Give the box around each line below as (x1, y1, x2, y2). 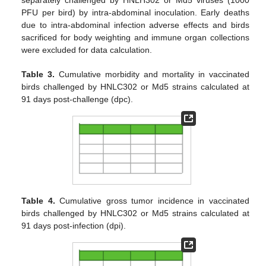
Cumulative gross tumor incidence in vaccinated (55, 195, 249, 205)
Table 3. (21, 69, 55, 80)
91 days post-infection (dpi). (21, 220, 126, 230)
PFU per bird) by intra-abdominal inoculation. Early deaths (21, 8, 249, 18)
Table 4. (21, 195, 55, 205)
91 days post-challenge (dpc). (21, 94, 134, 104)
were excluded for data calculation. (21, 45, 153, 55)
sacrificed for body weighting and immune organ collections (21, 33, 249, 43)
